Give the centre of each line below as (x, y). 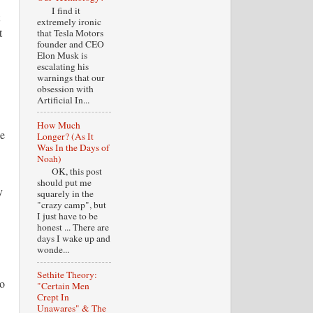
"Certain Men (63, 286)
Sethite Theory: (67, 275)
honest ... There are (73, 227)
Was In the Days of (73, 147)
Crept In (53, 297)
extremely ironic (69, 21)
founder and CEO (70, 44)
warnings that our (71, 77)
